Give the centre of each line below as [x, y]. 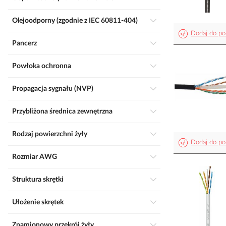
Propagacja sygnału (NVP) [55, 89]
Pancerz [27, 43]
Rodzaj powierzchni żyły [52, 134]
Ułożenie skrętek [40, 202]
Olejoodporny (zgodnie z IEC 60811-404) [78, 21]
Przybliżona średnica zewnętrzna [65, 111]
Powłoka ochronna [44, 66]
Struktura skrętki [40, 180]
